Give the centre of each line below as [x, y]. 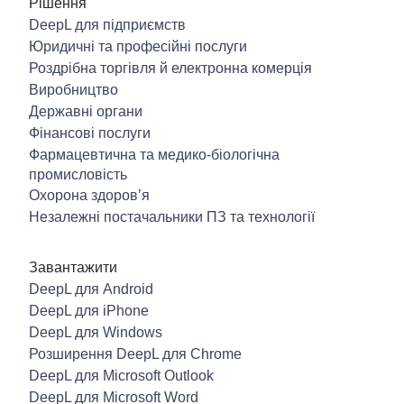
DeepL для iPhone [89, 311]
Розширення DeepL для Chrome [135, 354]
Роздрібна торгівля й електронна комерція [170, 69]
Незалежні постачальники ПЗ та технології [172, 217]
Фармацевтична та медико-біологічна [154, 155]
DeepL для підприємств [107, 25]
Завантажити [73, 268]
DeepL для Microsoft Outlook [121, 376]
